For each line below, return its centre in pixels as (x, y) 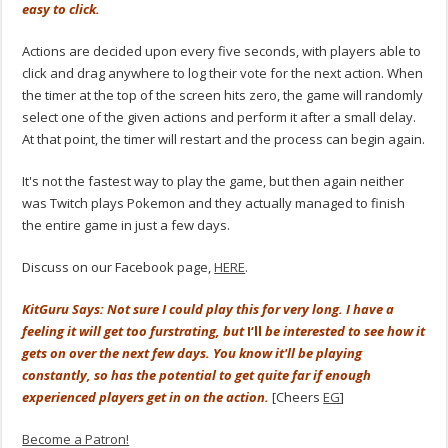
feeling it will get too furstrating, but (133, 330)
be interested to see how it (344, 330)
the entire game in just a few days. (126, 224)
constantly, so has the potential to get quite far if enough (197, 374)
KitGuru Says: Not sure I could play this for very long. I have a (208, 308)
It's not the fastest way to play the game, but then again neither (213, 180)
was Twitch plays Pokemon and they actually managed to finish (214, 202)
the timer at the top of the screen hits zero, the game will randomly (223, 94)
